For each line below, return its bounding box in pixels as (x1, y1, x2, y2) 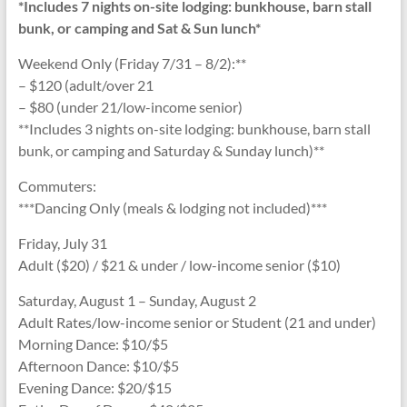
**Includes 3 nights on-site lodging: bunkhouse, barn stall (17, 119, 371, 137)
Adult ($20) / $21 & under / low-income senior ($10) (17, 255, 341, 273)
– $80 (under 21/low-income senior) (17, 97, 243, 115)
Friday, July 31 (17, 233, 107, 252)
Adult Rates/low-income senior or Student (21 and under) (17, 313, 376, 331)
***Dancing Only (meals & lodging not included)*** (17, 198, 327, 216)
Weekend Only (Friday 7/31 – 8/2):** (17, 54, 246, 72)
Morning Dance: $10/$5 (17, 334, 168, 352)
